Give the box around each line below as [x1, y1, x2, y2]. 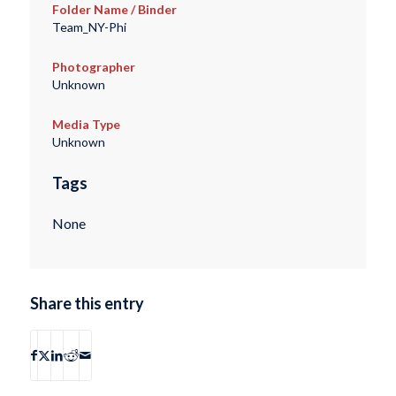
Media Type [51, 117, 120, 133]
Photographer [51, 59, 135, 75]
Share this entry [29, 293, 144, 313]
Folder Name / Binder [51, 2, 177, 18]
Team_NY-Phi [51, 19, 126, 35]
